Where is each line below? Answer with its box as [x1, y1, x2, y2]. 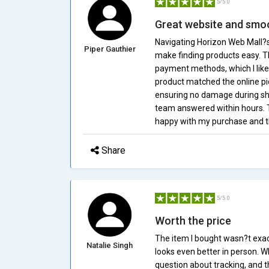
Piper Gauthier [83, 44, 136, 53]
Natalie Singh [86, 241, 133, 250]
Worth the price [154, 214, 231, 227]
